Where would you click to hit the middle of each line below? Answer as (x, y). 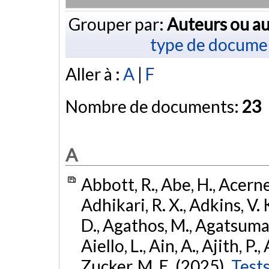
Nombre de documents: (154, 107)
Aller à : (94, 74)
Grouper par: (117, 24)
